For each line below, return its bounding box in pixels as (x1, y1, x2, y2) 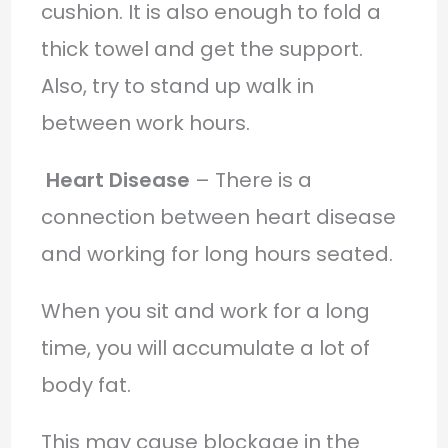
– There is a (189, 165, 312, 194)
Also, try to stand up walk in (40, 71, 314, 100)
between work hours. (40, 108, 250, 137)
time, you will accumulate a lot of (40, 333, 370, 362)
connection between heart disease (40, 202, 396, 231)
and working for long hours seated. (40, 239, 393, 268)
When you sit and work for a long (40, 296, 370, 325)
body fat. (40, 370, 131, 399)
